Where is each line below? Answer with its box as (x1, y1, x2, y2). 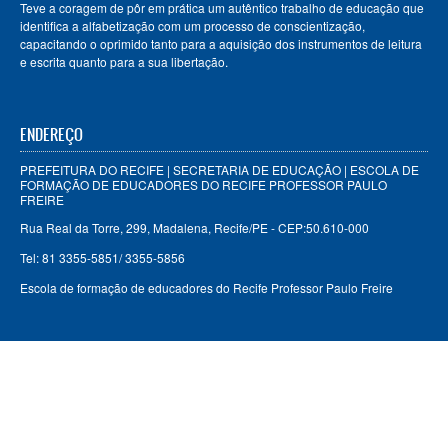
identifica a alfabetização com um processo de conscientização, (20, 17, 365, 35)
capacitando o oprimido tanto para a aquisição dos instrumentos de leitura (20, 35, 422, 53)
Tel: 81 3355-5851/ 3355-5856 (20, 249, 185, 267)
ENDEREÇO (20, 123, 83, 146)
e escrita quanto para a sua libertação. (20, 53, 228, 71)
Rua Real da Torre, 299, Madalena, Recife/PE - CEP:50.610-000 (20, 219, 369, 237)
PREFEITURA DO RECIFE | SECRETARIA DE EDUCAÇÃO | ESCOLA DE (20, 161, 419, 179)
